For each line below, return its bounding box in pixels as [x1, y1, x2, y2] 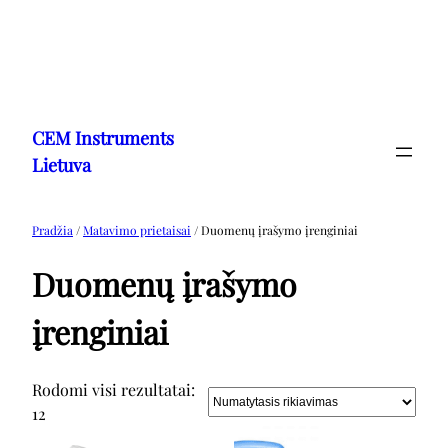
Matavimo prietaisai [83, 222, 191, 238]
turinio [7, 131, 58, 152]
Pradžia [32, 222, 73, 238]
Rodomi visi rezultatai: [32, 378, 195, 400]
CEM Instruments [32, 126, 174, 150]
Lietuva [32, 153, 91, 177]
